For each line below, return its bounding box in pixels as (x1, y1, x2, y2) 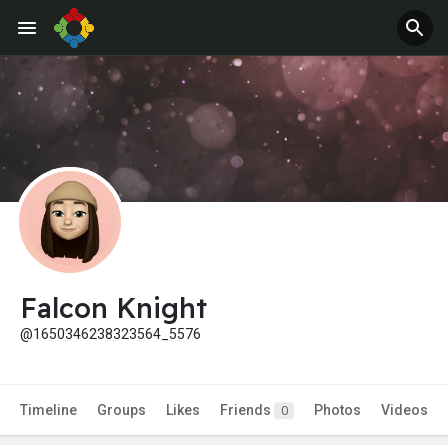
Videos (381, 402, 428, 419)
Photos (314, 402, 361, 419)
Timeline (20, 402, 77, 419)
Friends (220, 402, 274, 419)
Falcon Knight (20, 291, 207, 326)
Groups (97, 402, 146, 419)
